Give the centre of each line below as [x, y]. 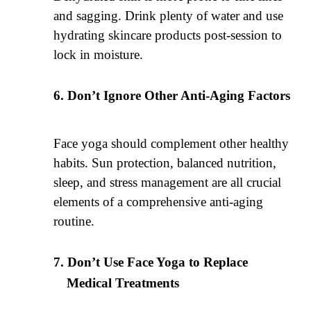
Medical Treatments [123, 283]
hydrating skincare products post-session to [168, 35]
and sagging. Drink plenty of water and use [169, 15]
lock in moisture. [99, 54]
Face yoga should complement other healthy [171, 143]
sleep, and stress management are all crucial [168, 182]
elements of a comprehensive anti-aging [159, 201]
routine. [74, 221]
